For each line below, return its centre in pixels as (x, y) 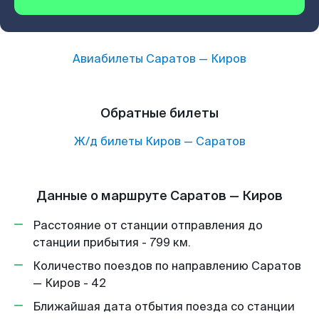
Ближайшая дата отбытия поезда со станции (164, 307)
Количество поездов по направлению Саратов (167, 266)
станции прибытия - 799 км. (112, 242)
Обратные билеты (159, 113)
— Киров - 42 (69, 283)
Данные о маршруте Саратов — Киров (159, 196)
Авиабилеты (109, 59)
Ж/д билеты (108, 141)
